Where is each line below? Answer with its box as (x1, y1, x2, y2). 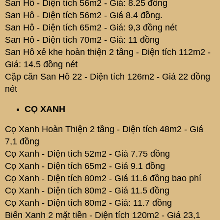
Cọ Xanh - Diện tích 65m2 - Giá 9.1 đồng (5, 161, 165, 171)
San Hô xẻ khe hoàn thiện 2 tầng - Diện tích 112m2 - (5, 47, 211, 57)
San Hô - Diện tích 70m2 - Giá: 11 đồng (5, 35, 160, 45)
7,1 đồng (5, 137, 39, 146)
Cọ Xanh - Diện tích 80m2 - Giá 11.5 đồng (5, 186, 169, 195)
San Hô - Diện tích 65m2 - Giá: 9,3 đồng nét (5, 23, 177, 32)
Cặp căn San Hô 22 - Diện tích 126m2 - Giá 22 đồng (5, 72, 210, 82)
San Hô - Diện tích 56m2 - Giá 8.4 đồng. (5, 10, 163, 20)
